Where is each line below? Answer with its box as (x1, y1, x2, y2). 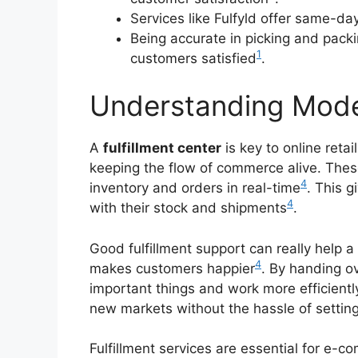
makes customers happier (89, 260, 255, 276)
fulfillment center (103, 140, 221, 157)
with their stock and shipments (89, 200, 287, 217)
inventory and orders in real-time (89, 180, 300, 197)
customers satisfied (130, 50, 257, 66)
